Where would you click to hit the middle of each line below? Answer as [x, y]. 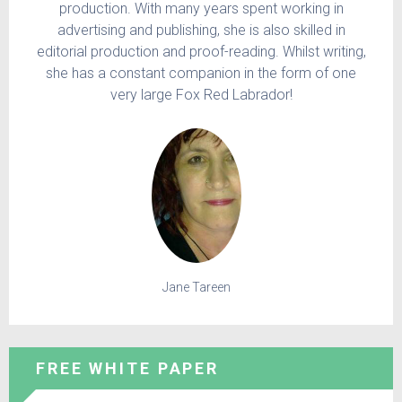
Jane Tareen [197, 287]
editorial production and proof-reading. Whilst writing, [201, 51]
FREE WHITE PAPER [128, 368]
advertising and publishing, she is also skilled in [201, 30]
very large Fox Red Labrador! [201, 94]
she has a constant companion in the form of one [201, 73]
